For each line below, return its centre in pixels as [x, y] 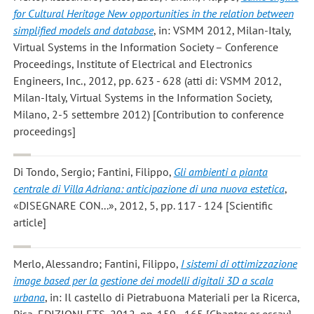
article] [29, 223]
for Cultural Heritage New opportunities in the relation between [153, 14]
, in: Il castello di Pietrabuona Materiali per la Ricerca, [172, 297]
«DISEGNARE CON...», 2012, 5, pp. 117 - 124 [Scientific [143, 206]
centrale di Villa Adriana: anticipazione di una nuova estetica [149, 189]
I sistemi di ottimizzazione [239, 263]
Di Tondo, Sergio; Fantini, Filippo [91, 172]
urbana [29, 297]
